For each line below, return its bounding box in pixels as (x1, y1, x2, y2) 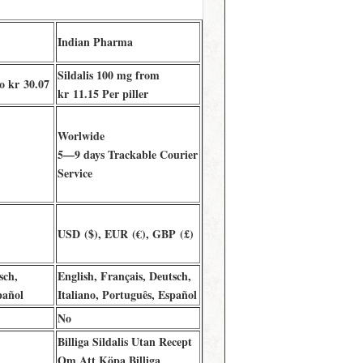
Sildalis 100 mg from (57, 66, 160, 83)
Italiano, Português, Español (57, 286, 197, 303)
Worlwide (57, 127, 105, 144)
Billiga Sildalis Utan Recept (57, 333, 192, 350)
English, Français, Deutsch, (57, 267, 191, 284)
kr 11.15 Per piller (57, 85, 148, 102)
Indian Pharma (57, 33, 133, 50)
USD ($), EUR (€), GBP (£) (57, 225, 194, 242)
